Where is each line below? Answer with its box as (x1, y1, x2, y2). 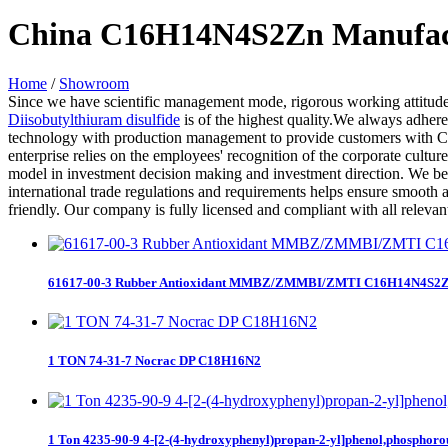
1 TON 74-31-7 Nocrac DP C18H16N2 (48, 353, 261, 369)
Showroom (59, 74, 129, 92)
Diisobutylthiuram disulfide (8, 110, 180, 128)
